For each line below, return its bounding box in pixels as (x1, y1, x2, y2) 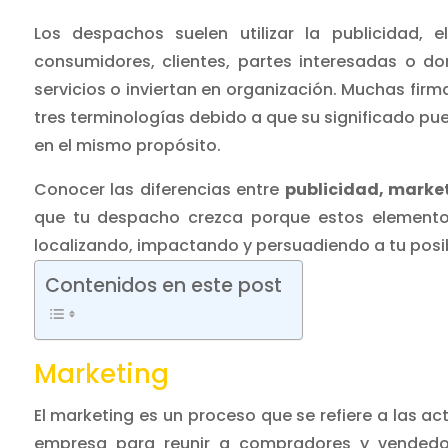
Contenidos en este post (44, 272, 282, 300)
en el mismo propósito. (33, 134, 221, 158)
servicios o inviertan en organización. (33, 78, 342, 102)
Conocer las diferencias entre (33, 178, 285, 202)
